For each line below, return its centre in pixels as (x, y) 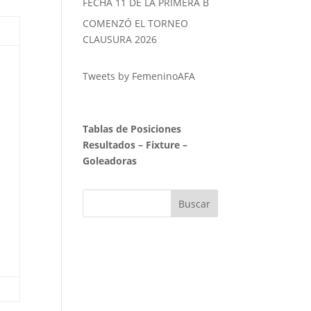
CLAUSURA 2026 (120, 40)
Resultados (109, 145)
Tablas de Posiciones (132, 129)
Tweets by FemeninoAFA (139, 76)
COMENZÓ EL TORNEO (136, 24)
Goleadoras (110, 161)
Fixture (163, 145)
